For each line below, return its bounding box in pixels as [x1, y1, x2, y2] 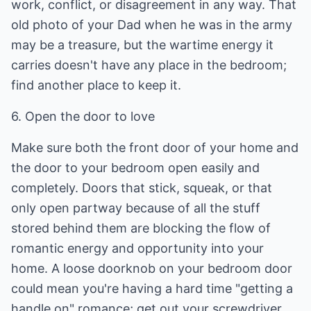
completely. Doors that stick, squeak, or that [11, 180, 272, 195]
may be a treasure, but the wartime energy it [11, 37, 274, 52]
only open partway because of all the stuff [11, 201, 260, 215]
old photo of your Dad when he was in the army [11, 17, 292, 32]
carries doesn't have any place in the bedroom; [11, 58, 287, 72]
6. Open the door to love [11, 109, 155, 124]
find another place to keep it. [11, 78, 181, 92]
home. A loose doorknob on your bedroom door [11, 261, 292, 276]
